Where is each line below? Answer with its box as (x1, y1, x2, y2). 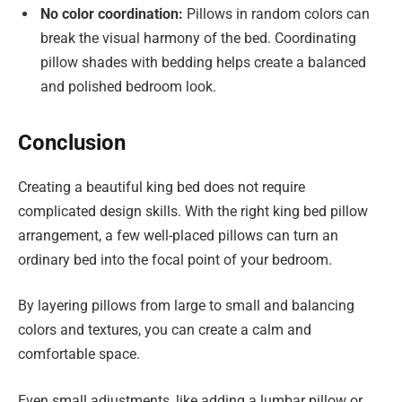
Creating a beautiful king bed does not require (18, 178, 305, 196)
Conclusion (18, 129, 126, 155)
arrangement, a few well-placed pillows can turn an (18, 226, 338, 244)
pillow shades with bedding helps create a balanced (40, 53, 366, 71)
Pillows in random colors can (183, 4, 370, 22)
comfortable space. (18, 345, 140, 363)
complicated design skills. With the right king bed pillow (18, 202, 368, 220)
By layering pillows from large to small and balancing (18, 297, 354, 315)
